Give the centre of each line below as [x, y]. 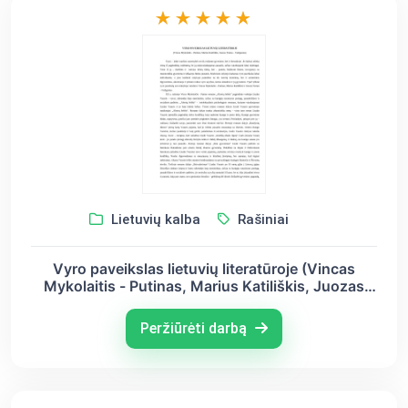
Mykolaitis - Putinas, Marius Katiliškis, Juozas [204, 286]
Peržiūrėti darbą [195, 328]
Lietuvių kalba [153, 219]
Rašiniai [261, 219]
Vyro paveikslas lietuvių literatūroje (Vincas [204, 268]
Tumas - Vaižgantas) [204, 303]
